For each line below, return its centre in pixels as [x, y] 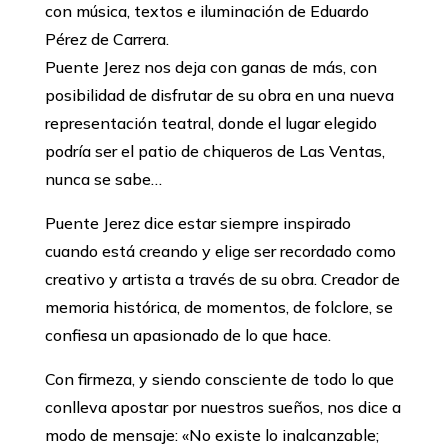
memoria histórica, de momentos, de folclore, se [218, 307]
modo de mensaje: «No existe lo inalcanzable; [211, 435]
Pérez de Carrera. [106, 39]
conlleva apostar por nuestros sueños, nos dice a [222, 407]
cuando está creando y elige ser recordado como [220, 251]
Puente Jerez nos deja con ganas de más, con [210, 67]
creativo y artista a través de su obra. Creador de [222, 279]
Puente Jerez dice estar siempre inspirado [197, 223]
